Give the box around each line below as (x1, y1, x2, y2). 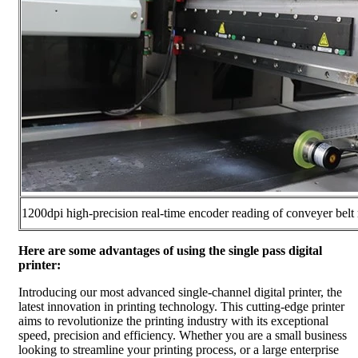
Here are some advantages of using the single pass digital (18, 243, 322, 257)
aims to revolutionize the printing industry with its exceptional (18, 313, 328, 328)
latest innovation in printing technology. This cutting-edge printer (18, 299, 344, 313)
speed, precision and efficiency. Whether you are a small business (18, 328, 347, 342)
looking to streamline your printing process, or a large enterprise (18, 342, 339, 356)
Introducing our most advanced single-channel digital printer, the (18, 284, 342, 299)
